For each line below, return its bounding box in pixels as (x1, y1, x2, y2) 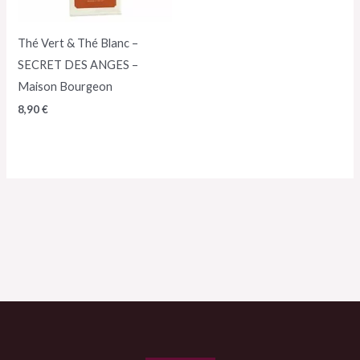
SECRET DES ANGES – (18, 57, 139, 72)
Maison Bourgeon (18, 79, 113, 93)
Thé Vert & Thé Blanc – (18, 35, 139, 50)
